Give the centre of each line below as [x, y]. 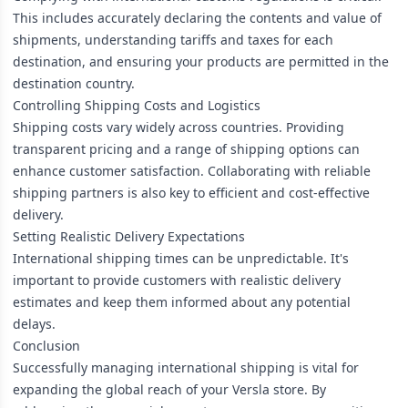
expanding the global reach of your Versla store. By [169, 389]
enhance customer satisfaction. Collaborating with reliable [192, 170]
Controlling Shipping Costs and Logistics [137, 105]
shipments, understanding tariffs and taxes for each [173, 39]
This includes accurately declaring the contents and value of [197, 17]
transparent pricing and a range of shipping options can [186, 148]
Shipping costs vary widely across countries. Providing [178, 127]
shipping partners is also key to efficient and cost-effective [191, 192]
